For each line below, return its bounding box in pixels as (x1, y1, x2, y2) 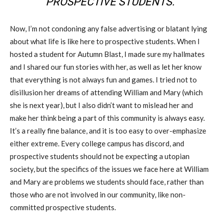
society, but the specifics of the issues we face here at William (10, 165, 209, 174)
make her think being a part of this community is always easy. (10, 113, 205, 123)
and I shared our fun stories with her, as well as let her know (10, 62, 201, 72)
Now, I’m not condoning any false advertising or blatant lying (10, 24, 207, 33)
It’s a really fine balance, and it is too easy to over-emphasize (10, 126, 206, 136)
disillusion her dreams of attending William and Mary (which (10, 88, 203, 97)
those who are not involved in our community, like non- (10, 190, 186, 199)
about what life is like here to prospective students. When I (10, 37, 200, 46)
